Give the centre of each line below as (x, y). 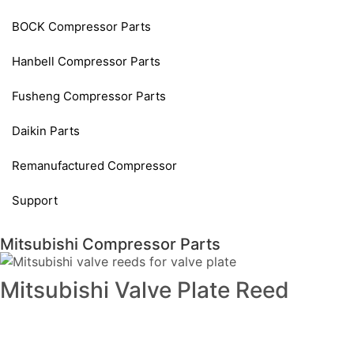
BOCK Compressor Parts (81, 26)
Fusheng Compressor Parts (89, 96)
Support (35, 200)
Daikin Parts (46, 130)
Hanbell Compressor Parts (86, 61)
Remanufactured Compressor (94, 165)
